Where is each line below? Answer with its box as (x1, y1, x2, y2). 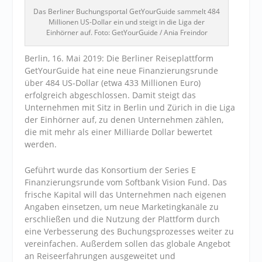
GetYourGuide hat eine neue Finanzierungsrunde (25, 65, 219, 77)
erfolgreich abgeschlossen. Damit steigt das (25, 89, 196, 101)
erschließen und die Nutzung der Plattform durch (25, 213, 220, 225)
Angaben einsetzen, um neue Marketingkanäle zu (25, 201, 219, 212)
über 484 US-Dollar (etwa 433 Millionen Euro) (25, 77, 201, 89)
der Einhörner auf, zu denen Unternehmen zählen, (25, 114, 224, 126)
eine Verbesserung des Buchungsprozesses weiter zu (25, 225, 235, 237)
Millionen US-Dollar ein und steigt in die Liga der (49, 17, 205, 27)
